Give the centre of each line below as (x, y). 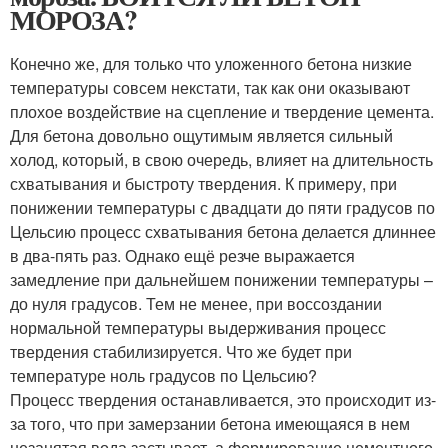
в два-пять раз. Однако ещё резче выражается (182, 255)
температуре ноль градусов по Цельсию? (163, 375)
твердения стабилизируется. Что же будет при (181, 351)
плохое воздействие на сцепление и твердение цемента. (222, 111)
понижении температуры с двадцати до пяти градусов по (222, 207)
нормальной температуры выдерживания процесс (198, 327)
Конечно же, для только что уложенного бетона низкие (211, 63)
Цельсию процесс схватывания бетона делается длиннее (223, 231)
